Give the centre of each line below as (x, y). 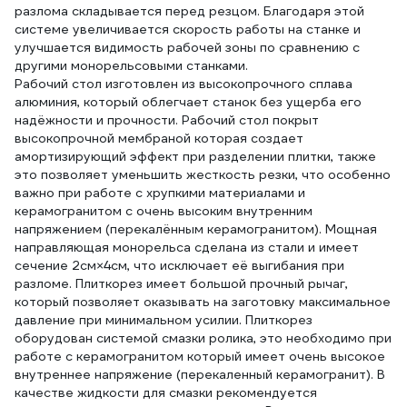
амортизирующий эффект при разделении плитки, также (195, 156)
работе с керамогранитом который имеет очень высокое (200, 356)
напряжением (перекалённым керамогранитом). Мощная (196, 229)
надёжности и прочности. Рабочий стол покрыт (167, 120)
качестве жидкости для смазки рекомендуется (166, 392)
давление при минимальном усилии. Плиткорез (164, 320)
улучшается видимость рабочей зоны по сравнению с (187, 47)
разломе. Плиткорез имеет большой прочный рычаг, (181, 283)
